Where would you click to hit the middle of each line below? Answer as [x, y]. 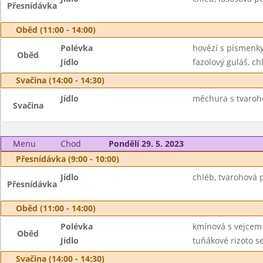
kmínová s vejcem [227, 226]
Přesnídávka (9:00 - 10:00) [68, 159]
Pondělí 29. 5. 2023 [146, 144]
